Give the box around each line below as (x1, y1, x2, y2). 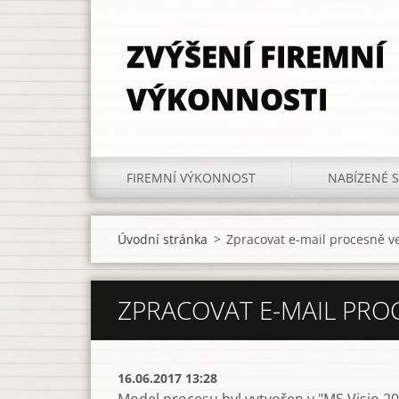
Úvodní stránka (118, 231, 208, 248)
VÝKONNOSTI (126, 79, 328, 119)
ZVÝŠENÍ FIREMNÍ (126, 37, 385, 77)
